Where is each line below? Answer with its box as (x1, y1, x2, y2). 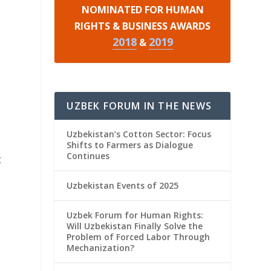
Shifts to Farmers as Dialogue (67, 139, 194, 151)
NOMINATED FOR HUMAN (81, 2, 204, 16)
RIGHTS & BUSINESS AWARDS (74, 19, 211, 33)
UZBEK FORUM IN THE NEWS (67, 99, 212, 113)
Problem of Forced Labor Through (67, 230, 211, 243)
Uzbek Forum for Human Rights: (67, 209, 204, 221)
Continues (67, 149, 110, 162)
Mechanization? (67, 241, 135, 253)
